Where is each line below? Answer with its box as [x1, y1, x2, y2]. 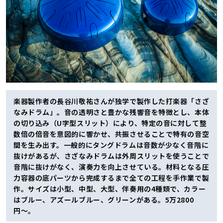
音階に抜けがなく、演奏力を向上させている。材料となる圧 [13, 161, 210, 172]
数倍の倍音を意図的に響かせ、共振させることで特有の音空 [13, 128, 210, 139]
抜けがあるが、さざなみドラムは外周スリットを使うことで [13, 150, 210, 161]
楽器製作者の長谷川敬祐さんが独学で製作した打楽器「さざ [13, 96, 210, 106]
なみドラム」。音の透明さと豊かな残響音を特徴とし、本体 [13, 107, 210, 117]
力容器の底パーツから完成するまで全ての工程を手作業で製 [13, 172, 210, 183]
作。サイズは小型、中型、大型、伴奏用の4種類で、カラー [13, 183, 206, 194]
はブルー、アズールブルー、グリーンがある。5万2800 [13, 194, 194, 205]
